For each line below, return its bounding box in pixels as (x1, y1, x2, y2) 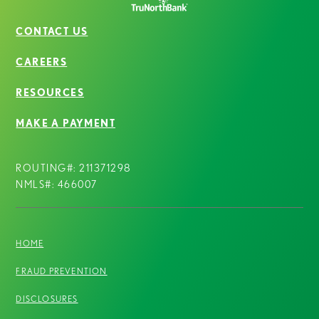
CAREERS (16, 56, 68, 68)
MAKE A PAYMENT (16, 117, 116, 129)
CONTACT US (16, 25, 88, 37)
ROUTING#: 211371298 (16, 162, 132, 174)
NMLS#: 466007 (16, 178, 98, 190)
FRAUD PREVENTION (16, 266, 108, 276)
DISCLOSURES (16, 293, 78, 303)
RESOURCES (16, 86, 85, 98)
